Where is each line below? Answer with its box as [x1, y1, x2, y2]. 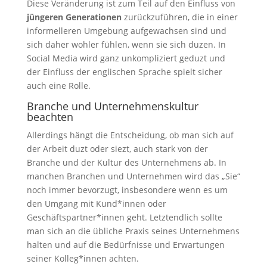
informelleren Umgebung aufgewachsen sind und [26, 25, 226, 36]
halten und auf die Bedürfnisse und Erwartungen [26, 239, 225, 250]
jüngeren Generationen [26, 11, 122, 23]
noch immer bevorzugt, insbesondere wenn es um [26, 184, 228, 195]
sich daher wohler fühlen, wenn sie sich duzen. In [26, 39, 226, 50]
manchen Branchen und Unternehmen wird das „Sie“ [26, 170, 240, 182]
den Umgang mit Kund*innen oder [26, 198, 166, 209]
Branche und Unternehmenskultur [26, 99, 198, 113]
